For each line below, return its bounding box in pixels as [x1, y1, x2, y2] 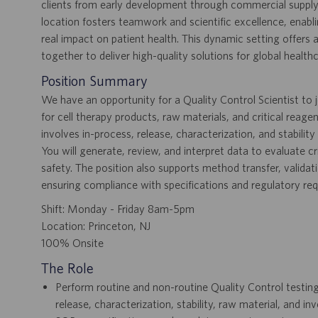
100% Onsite [41, 236, 104, 250]
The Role [41, 260, 94, 277]
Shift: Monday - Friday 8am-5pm [41, 202, 194, 216]
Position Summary [41, 72, 148, 89]
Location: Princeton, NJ [41, 219, 150, 233]
